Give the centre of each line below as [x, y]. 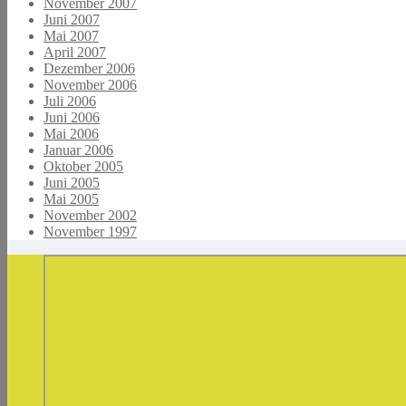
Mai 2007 [71, 35]
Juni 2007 [72, 19]
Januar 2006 [78, 150]
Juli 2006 [70, 101]
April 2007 [75, 52]
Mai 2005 [71, 198]
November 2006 [90, 84]
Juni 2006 [72, 117]
